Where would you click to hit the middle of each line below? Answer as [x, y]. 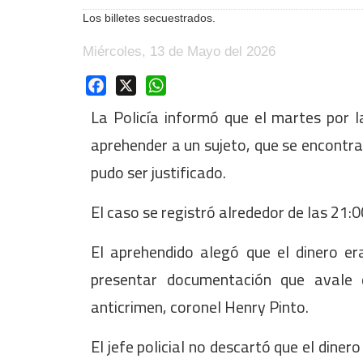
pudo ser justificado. [158, 172]
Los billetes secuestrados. [149, 18]
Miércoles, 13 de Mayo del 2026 [179, 52]
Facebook [135, 84]
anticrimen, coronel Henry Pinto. [200, 306]
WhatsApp [196, 84]
